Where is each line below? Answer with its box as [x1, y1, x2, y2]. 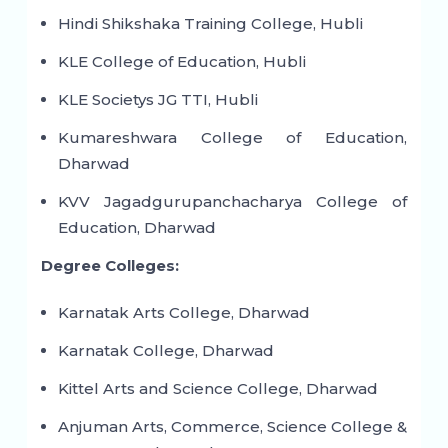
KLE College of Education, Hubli [57, 52, 306, 72]
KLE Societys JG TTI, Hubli [57, 90, 258, 110]
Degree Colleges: [40, 256, 179, 276]
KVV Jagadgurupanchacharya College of [57, 192, 408, 212]
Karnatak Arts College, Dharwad [57, 303, 310, 323]
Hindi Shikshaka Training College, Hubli [57, 14, 363, 34]
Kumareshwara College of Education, [57, 128, 408, 148]
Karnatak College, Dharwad [57, 341, 274, 361]
